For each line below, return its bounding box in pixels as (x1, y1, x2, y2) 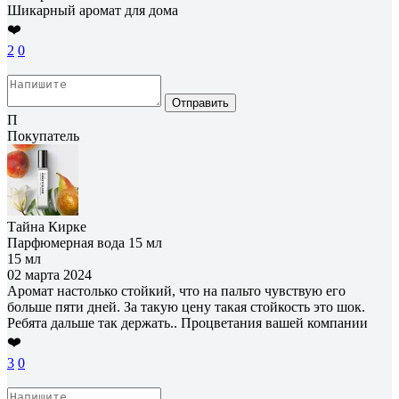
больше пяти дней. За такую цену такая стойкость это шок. (7, 298, 365, 314)
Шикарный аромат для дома (7, 2, 178, 18)
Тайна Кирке (7, 218, 86, 234)
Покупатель (7, 127, 79, 143)
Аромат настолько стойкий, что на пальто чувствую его (7, 282, 346, 298)
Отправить (172, 95, 229, 110)
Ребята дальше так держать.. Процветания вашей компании (7, 314, 368, 330)
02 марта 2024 (7, 266, 92, 282)
